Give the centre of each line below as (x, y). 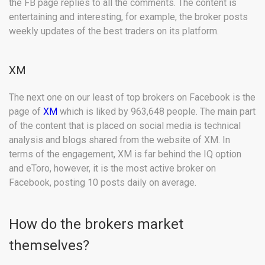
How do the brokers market (96, 224)
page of (25, 112)
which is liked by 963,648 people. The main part (156, 112)
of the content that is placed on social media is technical (125, 126)
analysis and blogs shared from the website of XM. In (119, 140)
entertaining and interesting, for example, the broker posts (128, 17)
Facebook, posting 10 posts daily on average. (103, 183)
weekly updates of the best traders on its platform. (114, 31)
